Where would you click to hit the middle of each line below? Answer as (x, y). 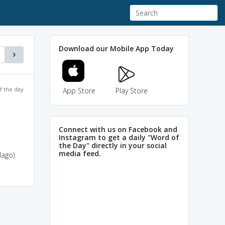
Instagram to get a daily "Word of (119, 137)
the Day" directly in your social (113, 145)
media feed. (80, 153)
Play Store (132, 90)
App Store (79, 90)
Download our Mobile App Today (116, 48)
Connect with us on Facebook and (118, 129)
